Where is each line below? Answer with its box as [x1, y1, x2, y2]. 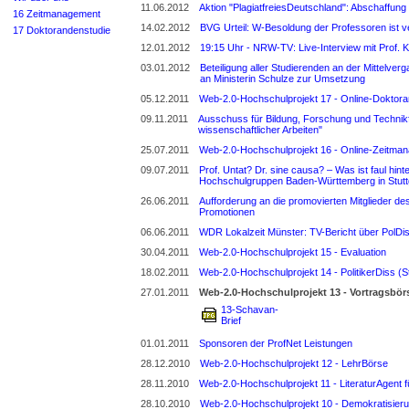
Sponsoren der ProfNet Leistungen [199, 338, 352, 349]
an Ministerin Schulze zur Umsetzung [200, 73, 365, 84]
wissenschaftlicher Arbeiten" [198, 124, 322, 135]
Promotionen [199, 206, 255, 217]
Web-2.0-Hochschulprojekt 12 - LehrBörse [200, 358, 388, 369]
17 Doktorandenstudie [13, 24, 110, 36]
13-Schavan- [221, 304, 278, 315]
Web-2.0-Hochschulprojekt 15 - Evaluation [199, 246, 386, 257]
